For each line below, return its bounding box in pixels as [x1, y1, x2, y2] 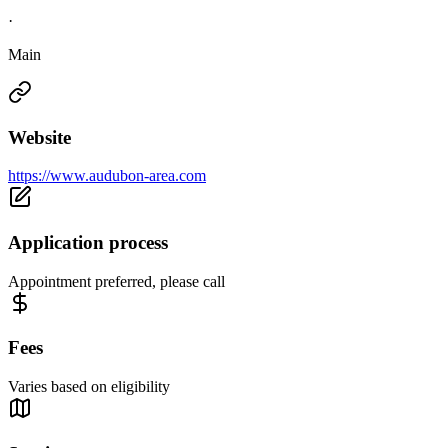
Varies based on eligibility [8, 378, 170, 396]
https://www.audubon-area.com [8, 167, 206, 185]
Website [8, 126, 71, 148]
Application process [8, 232, 168, 254]
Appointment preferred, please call [8, 272, 225, 290]
